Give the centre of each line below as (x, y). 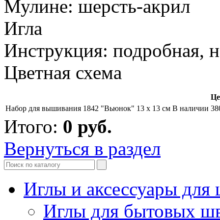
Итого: (33, 126)
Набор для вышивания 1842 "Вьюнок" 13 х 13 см (88, 108)
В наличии (191, 108)
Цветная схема (63, 72)
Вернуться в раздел (82, 148)
